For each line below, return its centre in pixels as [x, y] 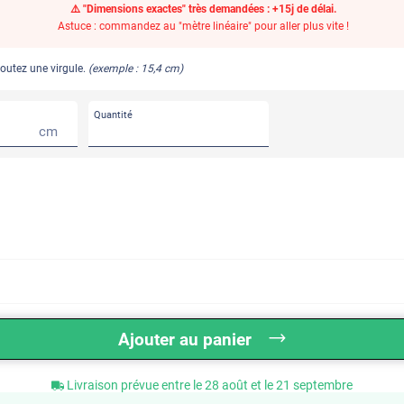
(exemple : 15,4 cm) [136, 69]
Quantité [113, 115]
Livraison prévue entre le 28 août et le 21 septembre [210, 386]
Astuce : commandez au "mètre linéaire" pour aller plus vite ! [204, 27]
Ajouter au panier [185, 340]
